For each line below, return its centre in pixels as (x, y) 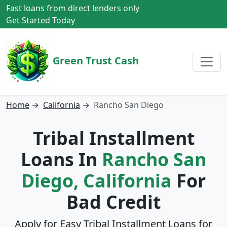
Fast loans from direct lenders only (73, 8)
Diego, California (97, 180)
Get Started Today (41, 20)
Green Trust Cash (94, 60)
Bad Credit (113, 202)
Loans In (61, 159)
